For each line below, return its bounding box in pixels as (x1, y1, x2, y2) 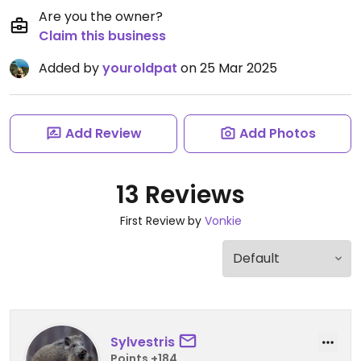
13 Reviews (116, 178, 245, 212)
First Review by (119, 213, 205, 229)
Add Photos (239, 124, 316, 143)
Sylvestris (110, 332, 175, 351)
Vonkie (204, 213, 242, 229)
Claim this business (39, 27, 166, 45)
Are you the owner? (39, 7, 163, 26)
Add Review (64, 124, 142, 143)
